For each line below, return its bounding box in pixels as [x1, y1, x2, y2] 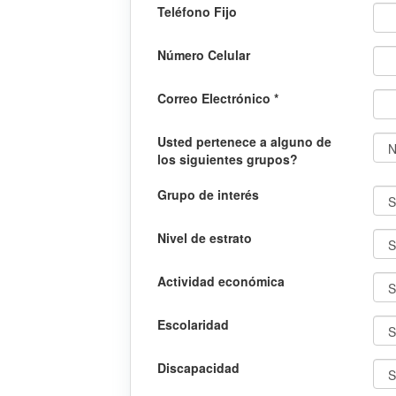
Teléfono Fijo [157, 3, 237, 21]
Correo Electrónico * [157, 89, 278, 108]
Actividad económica [157, 272, 285, 291]
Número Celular [157, 46, 250, 65]
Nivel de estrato [157, 229, 252, 247]
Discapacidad [157, 359, 240, 377]
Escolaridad [157, 316, 229, 334]
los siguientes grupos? [157, 150, 298, 169]
